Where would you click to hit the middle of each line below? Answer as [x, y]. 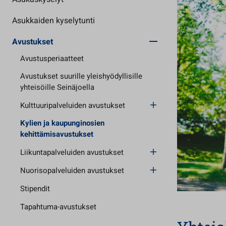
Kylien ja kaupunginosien [62, 123]
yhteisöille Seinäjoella [57, 87]
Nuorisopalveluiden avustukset [72, 171]
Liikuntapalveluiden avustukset [72, 152]
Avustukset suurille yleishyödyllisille [81, 76]
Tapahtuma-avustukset [58, 207]
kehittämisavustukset [57, 134]
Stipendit [35, 189]
